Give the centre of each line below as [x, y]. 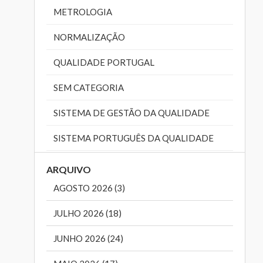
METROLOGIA [83, 12]
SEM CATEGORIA [89, 88]
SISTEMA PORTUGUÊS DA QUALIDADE [134, 138]
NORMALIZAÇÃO [90, 37]
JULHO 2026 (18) [88, 213]
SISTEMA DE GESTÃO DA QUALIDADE [132, 113]
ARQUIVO [69, 169]
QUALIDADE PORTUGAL [104, 63]
